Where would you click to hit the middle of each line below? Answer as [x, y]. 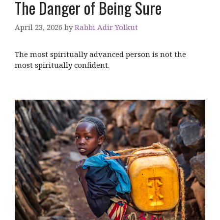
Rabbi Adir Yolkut [106, 27]
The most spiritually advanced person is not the [100, 54]
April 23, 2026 [39, 27]
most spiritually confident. [62, 65]
